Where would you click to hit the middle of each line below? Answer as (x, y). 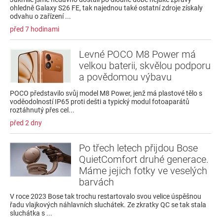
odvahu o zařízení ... (40, 16)
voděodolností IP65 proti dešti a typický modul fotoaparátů (100, 101)
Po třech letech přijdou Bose (138, 148)
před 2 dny (26, 123)
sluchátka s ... (31, 213)
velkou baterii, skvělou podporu (145, 65)
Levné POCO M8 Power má (137, 54)
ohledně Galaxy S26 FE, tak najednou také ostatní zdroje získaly (106, 8)
